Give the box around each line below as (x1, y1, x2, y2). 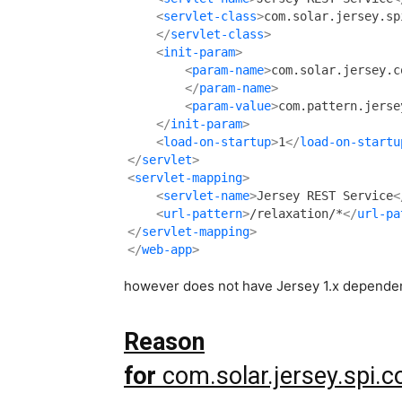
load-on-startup (163, 135, 271, 150)
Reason (124, 328, 205, 357)
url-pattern (163, 206, 242, 222)
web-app (142, 242, 192, 258)
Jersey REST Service (257, 188, 393, 204)
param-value (192, 99, 271, 114)
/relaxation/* (249, 206, 343, 222)
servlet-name (163, 188, 249, 204)
